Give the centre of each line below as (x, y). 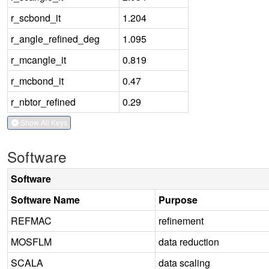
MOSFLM (31, 241)
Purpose (178, 199)
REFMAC (31, 220)
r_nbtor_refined (43, 101)
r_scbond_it (36, 17)
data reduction (189, 241)
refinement (181, 220)
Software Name (45, 199)
